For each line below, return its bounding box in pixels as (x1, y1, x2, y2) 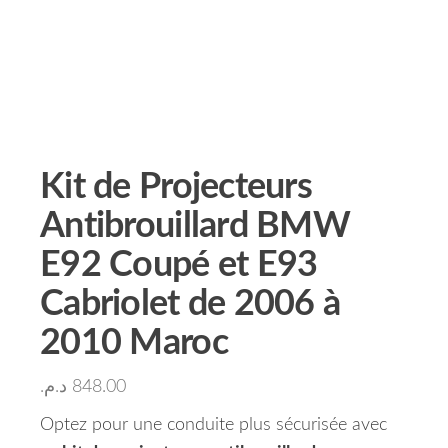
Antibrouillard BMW (40, 208, 351, 244)
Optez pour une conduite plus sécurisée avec (40, 416, 387, 434)
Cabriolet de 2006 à (40, 286, 341, 322)
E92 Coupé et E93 (40, 247, 318, 283)
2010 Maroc (40, 325, 228, 361)
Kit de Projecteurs (40, 169, 313, 205)
